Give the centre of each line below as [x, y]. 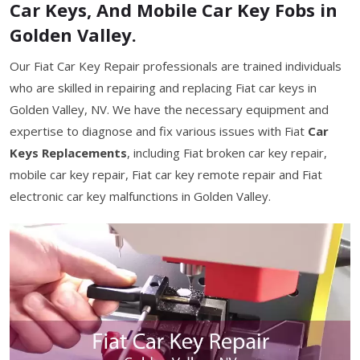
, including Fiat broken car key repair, [227, 153]
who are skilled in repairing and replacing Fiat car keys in [163, 88]
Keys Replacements [68, 153]
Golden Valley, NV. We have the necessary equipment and [169, 109]
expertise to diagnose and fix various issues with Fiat [159, 131]
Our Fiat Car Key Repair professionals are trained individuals [176, 66]
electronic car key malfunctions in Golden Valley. [140, 196]
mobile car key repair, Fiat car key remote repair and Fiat [166, 174]
